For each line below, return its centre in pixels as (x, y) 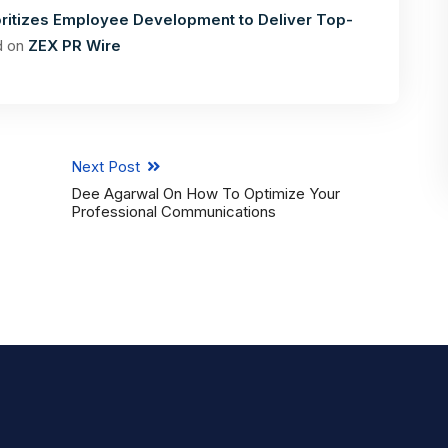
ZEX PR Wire (74, 45)
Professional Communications (173, 211)
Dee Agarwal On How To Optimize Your (205, 193)
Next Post (107, 166)
